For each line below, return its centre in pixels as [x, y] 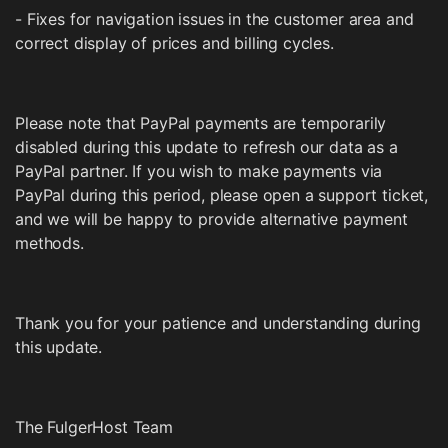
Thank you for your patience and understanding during [218, 323]
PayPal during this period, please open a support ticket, [222, 195]
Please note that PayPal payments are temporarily [201, 123]
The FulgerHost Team [94, 427]
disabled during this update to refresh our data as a [206, 147]
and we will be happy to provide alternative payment [211, 219]
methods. [49, 243]
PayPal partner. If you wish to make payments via [199, 171]
